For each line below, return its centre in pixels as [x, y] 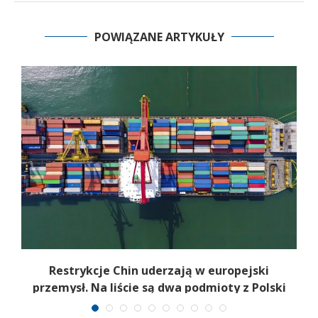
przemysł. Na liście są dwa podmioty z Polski [159, 288]
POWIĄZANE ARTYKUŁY [159, 37]
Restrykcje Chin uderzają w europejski [159, 271]
